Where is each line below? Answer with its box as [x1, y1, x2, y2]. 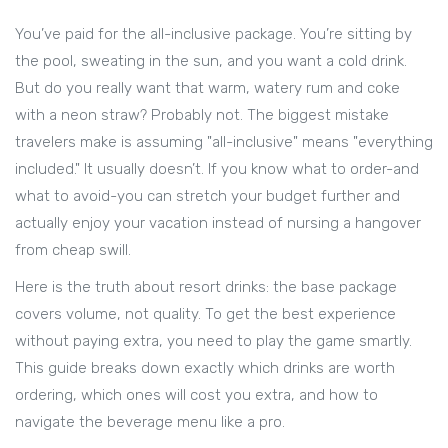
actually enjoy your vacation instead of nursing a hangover [15, 214, 421, 233]
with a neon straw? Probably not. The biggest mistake [15, 106, 389, 125]
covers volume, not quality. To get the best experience [15, 305, 396, 324]
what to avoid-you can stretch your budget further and [15, 187, 400, 206]
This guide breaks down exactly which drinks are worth [15, 359, 395, 378]
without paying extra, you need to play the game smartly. [15, 332, 412, 351]
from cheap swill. [15, 241, 131, 260]
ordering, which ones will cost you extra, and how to [15, 386, 378, 405]
